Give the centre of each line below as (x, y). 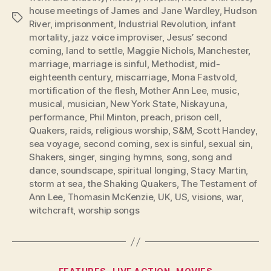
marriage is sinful (110, 64)
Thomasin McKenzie (110, 197)
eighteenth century (70, 77)
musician (86, 104)
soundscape (87, 171)
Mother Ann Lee (173, 91)
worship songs (109, 211)
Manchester (223, 51)
